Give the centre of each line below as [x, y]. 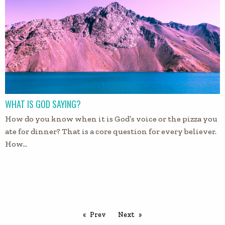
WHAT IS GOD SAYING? [43, 104]
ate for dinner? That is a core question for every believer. [111, 132]
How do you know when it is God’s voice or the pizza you [111, 119]
